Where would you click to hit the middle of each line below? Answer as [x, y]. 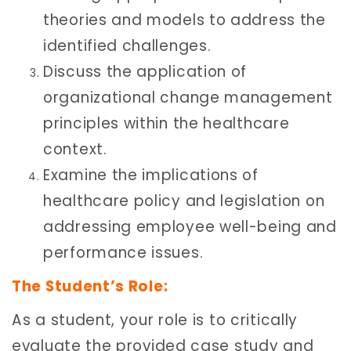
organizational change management [188, 98]
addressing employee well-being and [190, 227]
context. [75, 150]
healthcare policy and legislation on [184, 201]
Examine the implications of [151, 175]
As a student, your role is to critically [155, 320]
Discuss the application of [145, 72]
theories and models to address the [185, 20]
